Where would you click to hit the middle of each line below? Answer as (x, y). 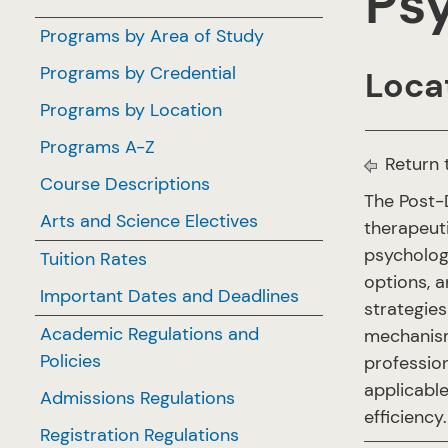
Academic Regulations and (149, 334)
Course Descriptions (125, 184)
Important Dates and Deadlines (169, 296)
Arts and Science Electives (149, 221)
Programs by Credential (138, 73)
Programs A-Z (97, 147)
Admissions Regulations (137, 398)
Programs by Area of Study (152, 36)
